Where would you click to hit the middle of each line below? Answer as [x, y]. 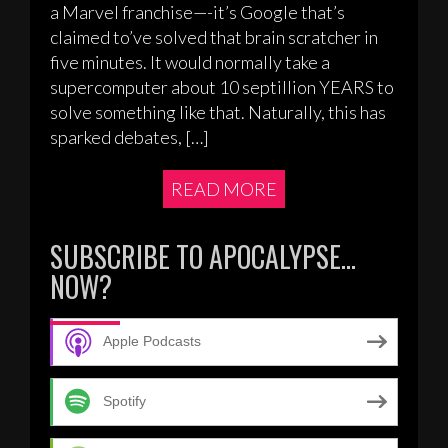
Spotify [124, 401]
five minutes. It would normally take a [190, 61]
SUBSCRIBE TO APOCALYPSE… [203, 256]
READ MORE [224, 188]
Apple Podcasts [152, 341]
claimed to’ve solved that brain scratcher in [214, 36]
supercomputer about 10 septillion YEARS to [222, 86]
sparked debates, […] [129, 136]
